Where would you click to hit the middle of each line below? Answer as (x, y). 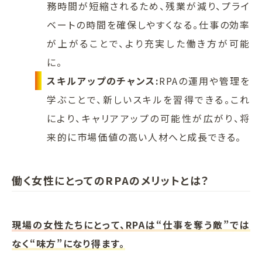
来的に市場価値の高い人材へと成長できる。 (144, 137)
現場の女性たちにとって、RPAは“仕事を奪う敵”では (131, 225)
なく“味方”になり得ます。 (68, 244)
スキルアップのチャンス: (103, 81)
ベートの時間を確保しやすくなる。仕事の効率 (149, 25)
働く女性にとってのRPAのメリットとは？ (111, 180)
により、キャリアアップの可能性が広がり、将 (149, 118)
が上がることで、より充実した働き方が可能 (149, 44)
